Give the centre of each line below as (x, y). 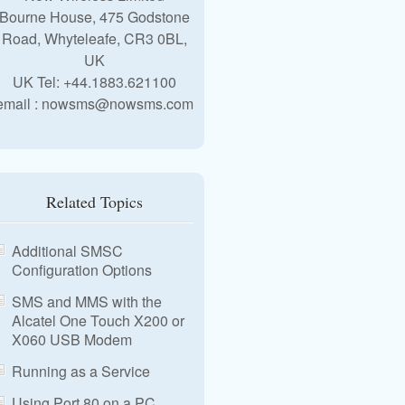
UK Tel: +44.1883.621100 (94, 82)
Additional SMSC (67, 251)
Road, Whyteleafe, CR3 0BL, (94, 38)
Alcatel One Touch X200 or (98, 320)
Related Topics (94, 202)
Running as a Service (81, 371)
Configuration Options (82, 270)
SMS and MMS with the (87, 301)
